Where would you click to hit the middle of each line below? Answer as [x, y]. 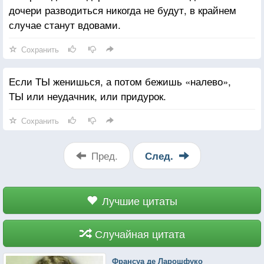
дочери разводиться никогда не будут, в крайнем [123, 9]
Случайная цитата [140, 233]
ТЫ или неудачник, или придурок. [88, 95]
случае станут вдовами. [65, 24]
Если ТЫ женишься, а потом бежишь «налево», [120, 81]
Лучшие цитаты [140, 200]
